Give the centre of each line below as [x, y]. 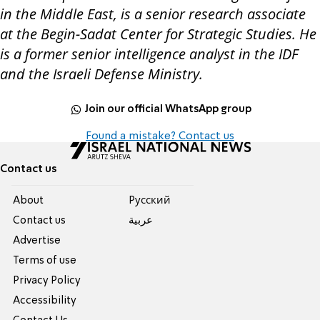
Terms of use [45, 261]
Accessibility [45, 301]
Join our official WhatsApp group [168, 109]
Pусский [149, 201]
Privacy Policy [47, 281]
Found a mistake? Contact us [160, 137]
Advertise [37, 241]
